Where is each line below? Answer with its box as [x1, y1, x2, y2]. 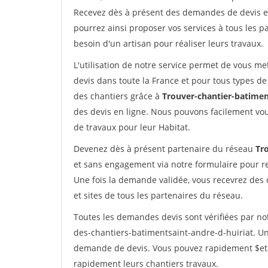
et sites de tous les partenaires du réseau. [74, 190, 243, 201]
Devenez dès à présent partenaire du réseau [74, 143, 255, 154]
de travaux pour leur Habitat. [74, 121, 190, 133]
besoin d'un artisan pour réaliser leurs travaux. [74, 38, 263, 49]
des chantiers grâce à [74, 90, 162, 102]
